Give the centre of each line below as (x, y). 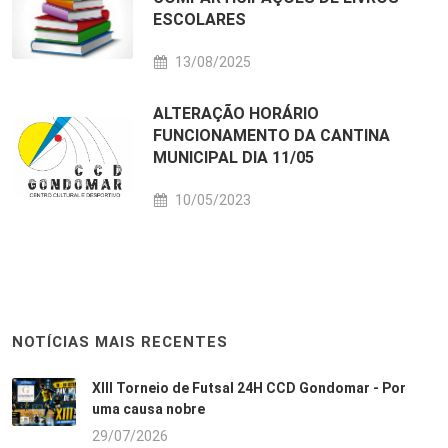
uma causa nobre (148, 409)
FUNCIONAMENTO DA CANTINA (272, 135)
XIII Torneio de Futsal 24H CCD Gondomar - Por (249, 388)
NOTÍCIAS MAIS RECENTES (120, 342)
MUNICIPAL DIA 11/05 (234, 157)
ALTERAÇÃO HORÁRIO (236, 113)
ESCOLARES (200, 19)
